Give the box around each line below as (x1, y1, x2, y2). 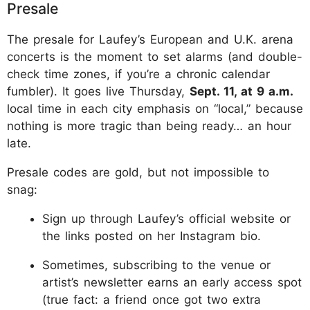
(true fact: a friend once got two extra (42, 293, 261, 307)
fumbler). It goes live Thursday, (7, 84, 190, 99)
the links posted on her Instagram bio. (42, 229, 261, 244)
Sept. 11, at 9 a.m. (190, 84, 293, 99)
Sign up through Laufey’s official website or (42, 212, 291, 226)
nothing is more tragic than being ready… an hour (7, 119, 291, 134)
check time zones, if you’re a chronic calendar (7, 67, 270, 82)
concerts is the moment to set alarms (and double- (7, 50, 302, 64)
